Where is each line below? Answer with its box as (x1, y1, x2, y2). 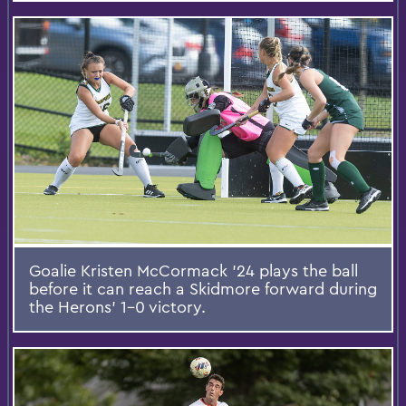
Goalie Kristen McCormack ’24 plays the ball (29, 260, 358, 282)
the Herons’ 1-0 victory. (29, 296, 206, 318)
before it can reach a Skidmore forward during (29, 278, 377, 300)
